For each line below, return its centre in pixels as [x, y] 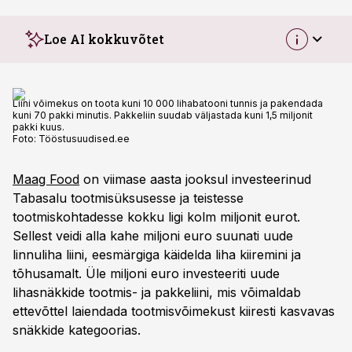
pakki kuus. [38, 127]
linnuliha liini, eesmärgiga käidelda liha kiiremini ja [157, 255]
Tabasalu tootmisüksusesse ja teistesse [128, 198]
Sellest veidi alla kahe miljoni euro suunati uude [153, 236]
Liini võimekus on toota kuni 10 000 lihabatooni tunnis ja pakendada [168, 103]
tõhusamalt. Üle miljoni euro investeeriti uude [146, 273]
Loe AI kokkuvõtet [104, 39]
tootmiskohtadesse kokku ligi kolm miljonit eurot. [156, 217]
